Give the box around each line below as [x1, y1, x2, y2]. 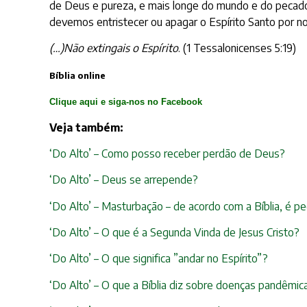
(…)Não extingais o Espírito [49, 41, 178, 56]
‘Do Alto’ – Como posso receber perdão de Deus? [49, 146, 285, 160]
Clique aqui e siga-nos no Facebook [49, 97, 202, 108]
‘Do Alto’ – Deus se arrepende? [49, 173, 198, 187]
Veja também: [49, 120, 123, 134]
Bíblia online [49, 69, 106, 81]
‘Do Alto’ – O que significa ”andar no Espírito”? [49, 251, 268, 266]
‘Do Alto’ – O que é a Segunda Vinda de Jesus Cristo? [49, 225, 299, 240]
